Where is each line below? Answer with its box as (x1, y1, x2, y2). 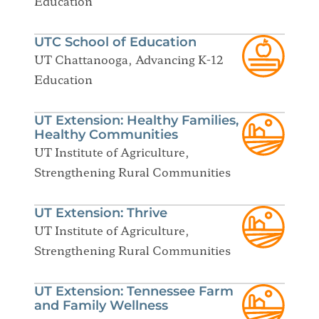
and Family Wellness (34, 297, 168, 313)
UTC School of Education (34, 33, 197, 50)
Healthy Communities (34, 126, 178, 142)
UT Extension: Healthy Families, (34, 112, 239, 128)
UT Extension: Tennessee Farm (34, 283, 234, 299)
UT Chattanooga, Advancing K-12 (34, 50, 224, 68)
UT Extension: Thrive (34, 204, 167, 221)
